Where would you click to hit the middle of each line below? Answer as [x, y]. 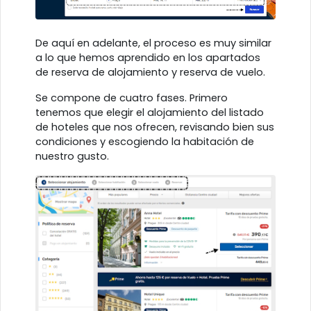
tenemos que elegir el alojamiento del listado [150, 112]
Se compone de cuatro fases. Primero [132, 98]
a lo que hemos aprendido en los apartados [148, 57]
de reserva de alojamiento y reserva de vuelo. [150, 72]
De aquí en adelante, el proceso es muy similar [153, 43]
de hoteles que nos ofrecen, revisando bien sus [155, 127]
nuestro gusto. [72, 156]
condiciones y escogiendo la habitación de [145, 141]
